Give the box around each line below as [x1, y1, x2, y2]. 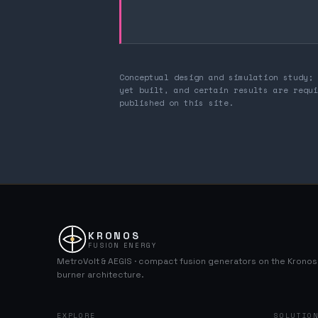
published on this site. [119, 97, 234, 109]
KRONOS [88, 229, 141, 243]
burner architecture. [57, 268, 144, 280]
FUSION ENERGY [88, 241, 158, 251]
